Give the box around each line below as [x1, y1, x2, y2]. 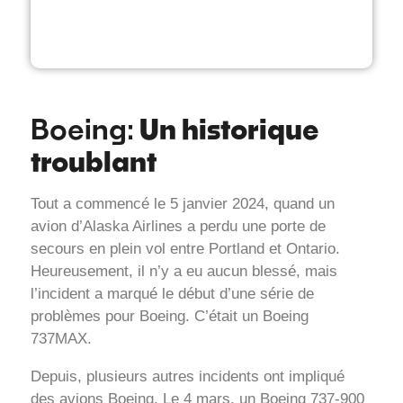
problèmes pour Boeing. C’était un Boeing [31, 308, 309, 326]
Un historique [139, 112, 319, 147]
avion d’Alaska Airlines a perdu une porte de [31, 218, 326, 236]
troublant [31, 144, 157, 179]
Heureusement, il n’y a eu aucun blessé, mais [31, 263, 337, 281]
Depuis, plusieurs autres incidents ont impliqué [31, 368, 345, 386]
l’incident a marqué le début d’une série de [31, 285, 314, 303]
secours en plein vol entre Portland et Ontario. [31, 240, 340, 258]
